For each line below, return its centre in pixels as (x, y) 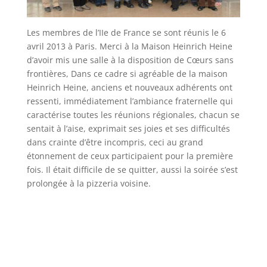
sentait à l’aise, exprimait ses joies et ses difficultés (128, 129)
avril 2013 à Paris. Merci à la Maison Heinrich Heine (129, 46)
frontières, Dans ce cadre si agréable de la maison (127, 74)
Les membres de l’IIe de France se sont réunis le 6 (126, 33)
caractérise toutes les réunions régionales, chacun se (133, 115)
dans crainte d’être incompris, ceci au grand (115, 142)
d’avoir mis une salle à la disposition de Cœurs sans (130, 60)
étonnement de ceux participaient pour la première (130, 156)
